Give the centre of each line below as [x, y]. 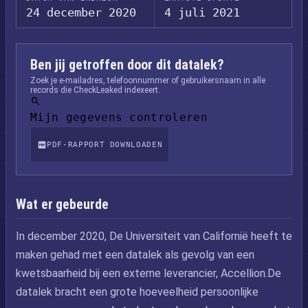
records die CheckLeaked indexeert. [95, 90]
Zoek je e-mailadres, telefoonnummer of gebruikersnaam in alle [148, 80]
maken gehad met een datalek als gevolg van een [135, 255]
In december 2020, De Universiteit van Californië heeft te [154, 236]
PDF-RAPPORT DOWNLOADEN [105, 144]
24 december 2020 [81, 12]
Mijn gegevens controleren [119, 117]
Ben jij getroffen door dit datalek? [127, 65]
